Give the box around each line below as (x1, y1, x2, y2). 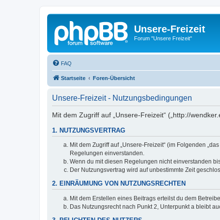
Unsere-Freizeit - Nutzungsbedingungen (52, 93, 192, 102)
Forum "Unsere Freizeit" (134, 35, 192, 41)
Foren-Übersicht (93, 75, 135, 81)
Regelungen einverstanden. (70, 150, 144, 157)
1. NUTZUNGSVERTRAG (52, 127, 125, 134)
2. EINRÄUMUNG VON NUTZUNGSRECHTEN (52, 180, 186, 188)
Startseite (61, 75, 85, 81)
